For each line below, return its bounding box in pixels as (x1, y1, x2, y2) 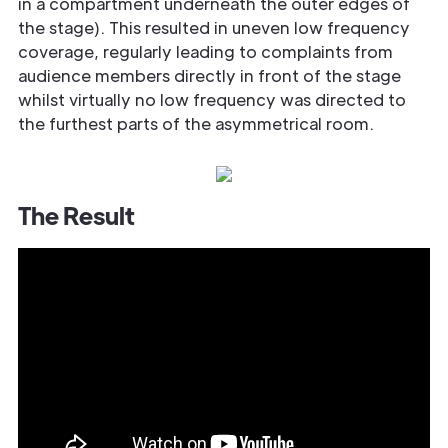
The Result (18, 198, 135, 230)
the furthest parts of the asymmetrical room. (18, 112, 374, 134)
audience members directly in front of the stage (18, 64, 401, 86)
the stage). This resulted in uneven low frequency (18, 16, 410, 38)
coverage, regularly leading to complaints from (18, 40, 393, 62)
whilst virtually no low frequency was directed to (18, 88, 406, 110)
